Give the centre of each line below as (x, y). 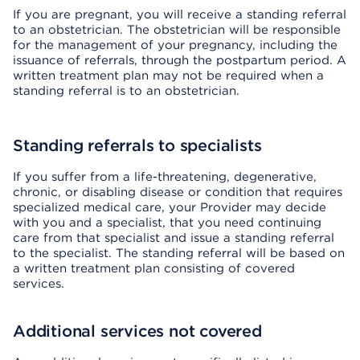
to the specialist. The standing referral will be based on (179, 253)
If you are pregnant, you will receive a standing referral (180, 14)
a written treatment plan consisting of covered (154, 268)
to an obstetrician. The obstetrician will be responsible (177, 30)
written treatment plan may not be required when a (168, 76)
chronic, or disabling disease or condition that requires (178, 192)
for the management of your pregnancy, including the (175, 45)
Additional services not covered (137, 331)
